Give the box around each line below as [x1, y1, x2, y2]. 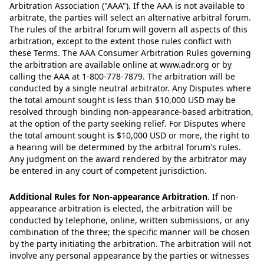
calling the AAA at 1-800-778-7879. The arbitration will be [9, 71, 235, 82]
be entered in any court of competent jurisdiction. [9, 165, 207, 176]
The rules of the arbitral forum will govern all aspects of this [9, 24, 247, 35]
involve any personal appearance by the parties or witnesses [9, 250, 249, 261]
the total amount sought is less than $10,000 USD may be [9, 94, 236, 105]
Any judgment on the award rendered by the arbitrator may [9, 153, 246, 164]
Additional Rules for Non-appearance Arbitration [9, 191, 207, 202]
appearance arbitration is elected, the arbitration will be [9, 203, 232, 214]
